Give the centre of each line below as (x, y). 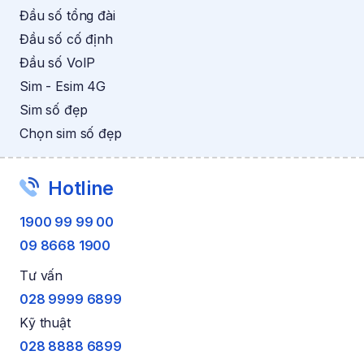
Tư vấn (41, 275)
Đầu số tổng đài (67, 16)
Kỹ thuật (45, 322)
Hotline (79, 188)
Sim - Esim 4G (63, 87)
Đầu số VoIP (58, 63)
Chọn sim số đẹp (71, 134)
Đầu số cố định (66, 39)
